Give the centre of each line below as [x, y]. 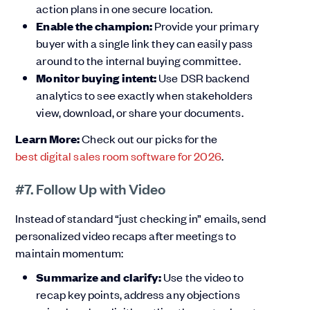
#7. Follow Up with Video [91, 189]
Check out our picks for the [150, 139]
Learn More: [49, 139]
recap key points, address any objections [138, 294]
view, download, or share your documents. [140, 112]
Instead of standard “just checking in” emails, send [141, 218]
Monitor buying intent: [98, 78]
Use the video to [204, 277]
